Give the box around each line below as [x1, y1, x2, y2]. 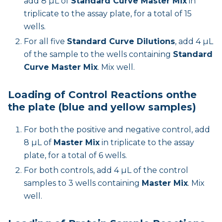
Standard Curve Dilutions [67, 36, 175, 46]
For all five [24, 36, 67, 46]
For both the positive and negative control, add [24, 124, 210, 134]
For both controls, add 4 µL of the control [24, 165, 188, 175]
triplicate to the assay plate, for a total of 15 [24, 8, 192, 18]
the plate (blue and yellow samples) [8, 101, 196, 113]
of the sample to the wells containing [24, 49, 173, 59]
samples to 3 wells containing [24, 178, 142, 188]
